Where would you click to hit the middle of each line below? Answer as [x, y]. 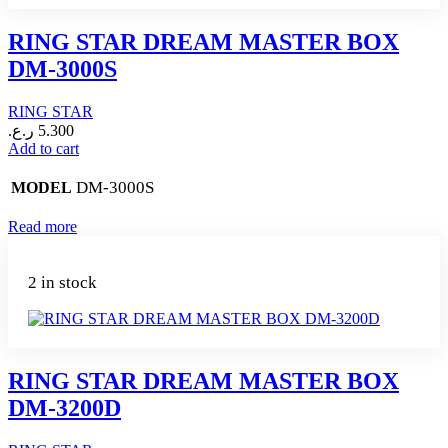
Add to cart [43, 148]
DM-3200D [64, 407]
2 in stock [62, 282]
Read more [42, 226]
